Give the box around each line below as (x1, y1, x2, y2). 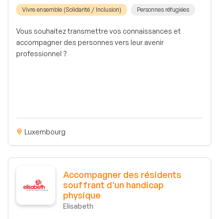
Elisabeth (63, 201, 93, 210)
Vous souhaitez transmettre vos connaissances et (16, 27, 181, 36)
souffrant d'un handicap (63, 179, 164, 190)
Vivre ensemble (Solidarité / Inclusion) (22, 6, 121, 14)
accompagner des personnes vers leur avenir (16, 38, 164, 47)
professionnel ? (16, 49, 67, 58)
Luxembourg (23, 127, 66, 136)
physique (63, 189, 101, 200)
